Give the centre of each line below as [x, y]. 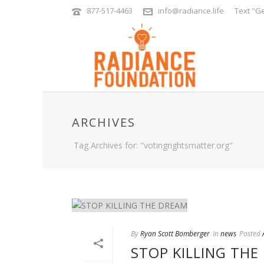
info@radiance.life [191, 11]
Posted [250, 233]
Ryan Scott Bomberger [175, 233]
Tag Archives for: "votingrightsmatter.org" [153, 145]
